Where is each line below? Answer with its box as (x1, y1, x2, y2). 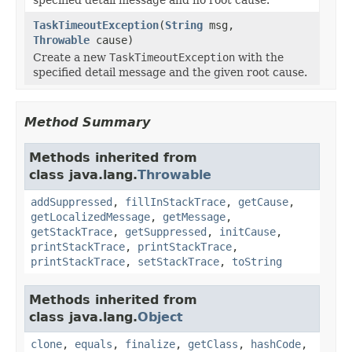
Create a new (33, 50, 109, 64)
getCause (238, 195, 288, 208)
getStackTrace (31, 225, 112, 238)
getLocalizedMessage (31, 210, 150, 223)
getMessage (163, 210, 225, 223)
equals (75, 337, 112, 350)
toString (232, 255, 282, 268)
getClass (188, 337, 238, 350)
